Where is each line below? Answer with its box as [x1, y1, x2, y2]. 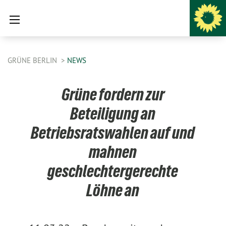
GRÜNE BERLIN [8, 55, 59, 65]
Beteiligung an [70, 104, 156, 123]
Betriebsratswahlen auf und [31, 123, 195, 142]
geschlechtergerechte [47, 161, 179, 181]
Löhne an [86, 181, 140, 200]
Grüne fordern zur [61, 85, 164, 104]
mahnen [89, 142, 137, 161]
